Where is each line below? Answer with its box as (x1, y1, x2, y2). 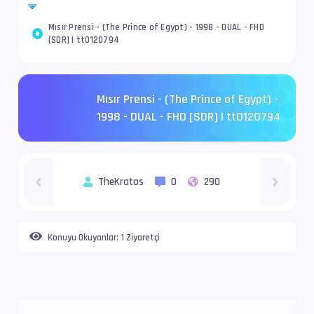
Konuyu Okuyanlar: (48, 231, 118, 243)
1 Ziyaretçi (121, 231, 160, 243)
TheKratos (97, 175, 144, 189)
